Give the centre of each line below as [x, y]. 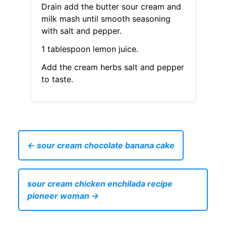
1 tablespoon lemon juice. [90, 49]
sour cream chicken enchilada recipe [100, 184]
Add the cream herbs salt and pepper [112, 67]
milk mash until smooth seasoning [106, 19]
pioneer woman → [63, 196]
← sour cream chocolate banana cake [101, 146]
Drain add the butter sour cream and [111, 7]
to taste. [57, 79]
